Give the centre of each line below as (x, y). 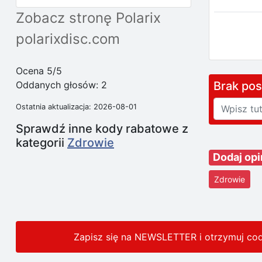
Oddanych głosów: (58, 85)
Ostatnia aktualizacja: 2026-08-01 (76, 107)
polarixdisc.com (68, 39)
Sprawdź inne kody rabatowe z (102, 129)
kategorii (42, 143)
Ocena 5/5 (39, 71)
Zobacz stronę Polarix (88, 18)
